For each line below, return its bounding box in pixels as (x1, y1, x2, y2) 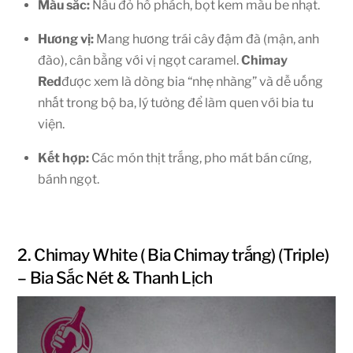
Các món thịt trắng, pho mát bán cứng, (89, 150, 311, 165)
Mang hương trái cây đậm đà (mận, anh (94, 31, 319, 46)
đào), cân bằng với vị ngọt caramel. (38, 52, 241, 68)
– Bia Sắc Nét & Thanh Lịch (17, 268, 213, 288)
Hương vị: (38, 31, 94, 46)
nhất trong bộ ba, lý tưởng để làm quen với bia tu (38, 95, 314, 110)
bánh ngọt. (38, 171, 99, 187)
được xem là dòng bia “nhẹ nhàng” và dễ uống (61, 73, 323, 89)
